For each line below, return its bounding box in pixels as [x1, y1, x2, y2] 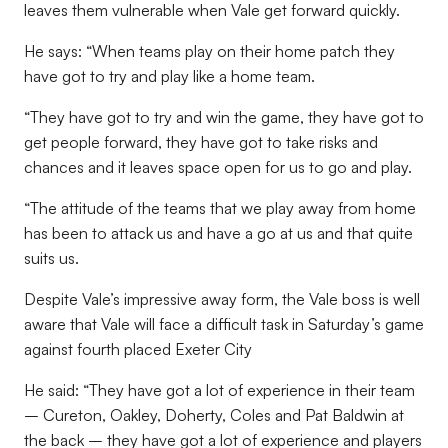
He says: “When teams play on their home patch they [24, 41, 395, 61]
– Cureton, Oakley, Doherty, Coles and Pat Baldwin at [24, 405, 404, 425]
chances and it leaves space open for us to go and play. [24, 157, 412, 177]
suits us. [24, 248, 79, 268]
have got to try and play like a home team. [24, 66, 315, 86]
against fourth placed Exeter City [24, 339, 252, 359]
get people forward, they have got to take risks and [24, 132, 378, 152]
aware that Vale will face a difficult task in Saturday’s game [24, 314, 424, 334]
